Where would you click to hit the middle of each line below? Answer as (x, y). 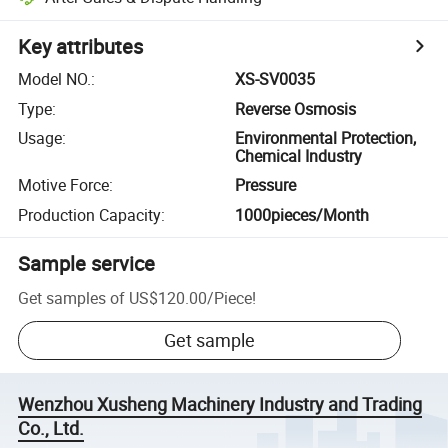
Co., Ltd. (51, 428)
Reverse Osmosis (296, 108)
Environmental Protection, (326, 137)
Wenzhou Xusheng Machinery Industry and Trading (220, 404)
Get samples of (72, 297)
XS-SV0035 (275, 79)
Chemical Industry (299, 155)
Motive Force (64, 185)
